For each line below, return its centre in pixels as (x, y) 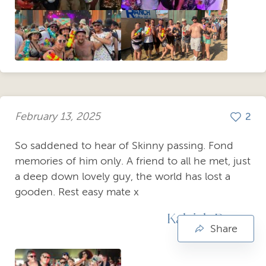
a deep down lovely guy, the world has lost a (123, 176)
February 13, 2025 (58, 117)
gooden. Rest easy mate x (77, 191)
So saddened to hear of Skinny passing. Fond (124, 145)
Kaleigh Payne (209, 218)
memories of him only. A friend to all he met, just (133, 161)
